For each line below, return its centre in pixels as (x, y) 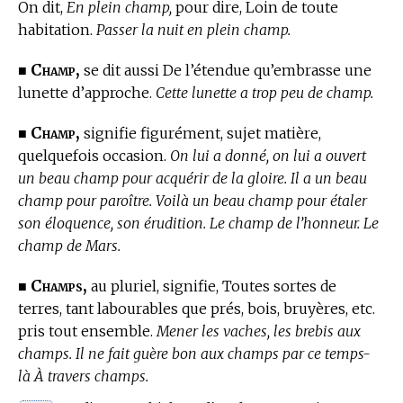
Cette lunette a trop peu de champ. (264, 92)
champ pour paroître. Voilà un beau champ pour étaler (193, 200)
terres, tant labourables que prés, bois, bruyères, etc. (197, 308)
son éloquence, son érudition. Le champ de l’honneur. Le (198, 223)
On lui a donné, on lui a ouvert (268, 155)
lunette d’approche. (87, 92)
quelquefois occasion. (94, 155)
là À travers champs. (83, 376)
